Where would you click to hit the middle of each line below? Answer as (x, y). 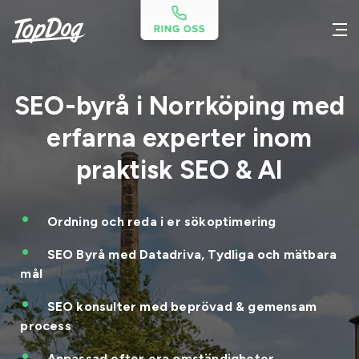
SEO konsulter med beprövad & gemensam (182, 307)
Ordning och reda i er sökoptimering (161, 222)
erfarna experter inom (179, 138)
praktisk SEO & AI (179, 170)
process (46, 326)
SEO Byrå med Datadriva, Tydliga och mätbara (192, 254)
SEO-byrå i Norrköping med (179, 106)
